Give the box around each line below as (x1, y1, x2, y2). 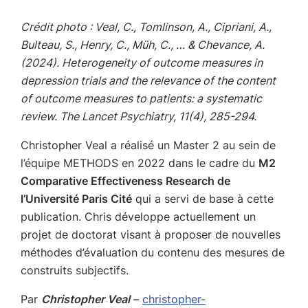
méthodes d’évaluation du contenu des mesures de (21, 245, 285, 259)
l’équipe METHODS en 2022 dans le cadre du (21, 156, 258, 170)
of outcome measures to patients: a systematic (21, 91, 262, 105)
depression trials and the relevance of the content (21, 74, 276, 87)
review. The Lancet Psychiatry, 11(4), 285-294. (21, 109, 256, 123)
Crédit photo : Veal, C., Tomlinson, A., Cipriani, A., (21, 20, 272, 34)
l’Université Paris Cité (21, 192, 132, 206)
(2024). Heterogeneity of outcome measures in (21, 56, 263, 69)
